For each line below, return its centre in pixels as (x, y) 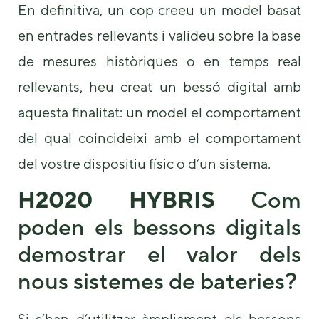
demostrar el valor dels (159, 253)
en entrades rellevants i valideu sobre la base (159, 35)
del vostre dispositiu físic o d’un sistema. (144, 163)
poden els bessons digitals (159, 226)
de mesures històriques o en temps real (159, 61)
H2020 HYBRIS (116, 199)
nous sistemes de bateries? (157, 281)
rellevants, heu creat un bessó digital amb (159, 86)
